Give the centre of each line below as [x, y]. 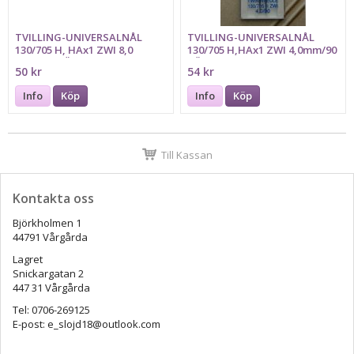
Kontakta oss [53, 199]
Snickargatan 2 [49, 274]
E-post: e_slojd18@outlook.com [87, 324]
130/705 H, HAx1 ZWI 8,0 [74, 50]
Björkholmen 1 [48, 223]
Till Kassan [186, 154]
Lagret [28, 260]
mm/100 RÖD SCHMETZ [73, 63]
